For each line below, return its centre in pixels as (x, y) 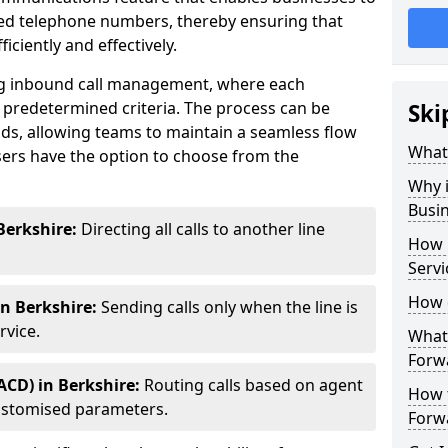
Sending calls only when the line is (229, 307)
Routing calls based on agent (251, 385)
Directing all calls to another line (201, 229)
